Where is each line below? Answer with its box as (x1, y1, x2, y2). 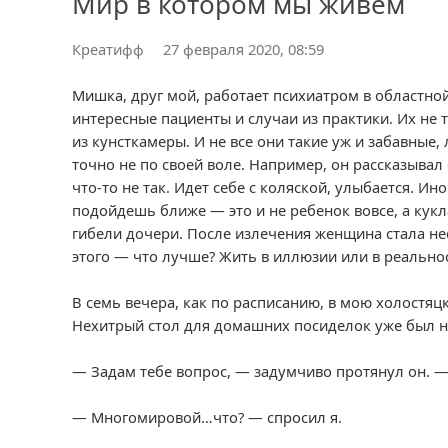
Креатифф (72, 39, 144, 59)
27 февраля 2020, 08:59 (163, 39, 324, 59)
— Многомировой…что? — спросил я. (72, 407, 342, 427)
